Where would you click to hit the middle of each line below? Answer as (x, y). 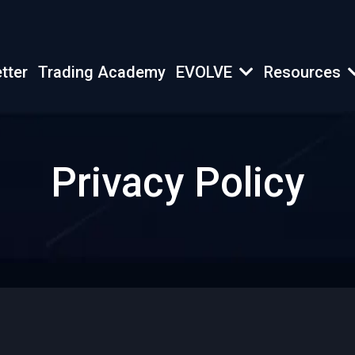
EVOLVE (206, 72)
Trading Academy (102, 72)
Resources (305, 72)
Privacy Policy (177, 183)
